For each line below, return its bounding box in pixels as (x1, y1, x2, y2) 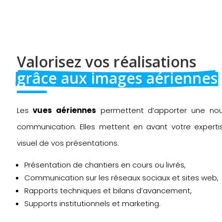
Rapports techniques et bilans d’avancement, (24, 185, 192, 196)
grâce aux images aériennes (16, 68, 218, 89)
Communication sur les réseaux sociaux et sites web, (24, 172, 219, 183)
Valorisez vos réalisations (16, 52, 200, 72)
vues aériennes (33, 105, 96, 116)
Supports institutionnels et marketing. (24, 198, 161, 209)
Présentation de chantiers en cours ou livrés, (24, 160, 186, 170)
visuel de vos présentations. (16, 138, 119, 149)
